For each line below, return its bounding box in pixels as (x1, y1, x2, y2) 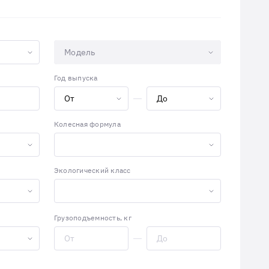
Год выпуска (54, 73, 98, 82)
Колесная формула (54, 119, 121, 128)
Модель (64, 47, 95, 58)
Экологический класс (54, 166, 131, 175)
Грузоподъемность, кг (54, 213, 131, 222)
